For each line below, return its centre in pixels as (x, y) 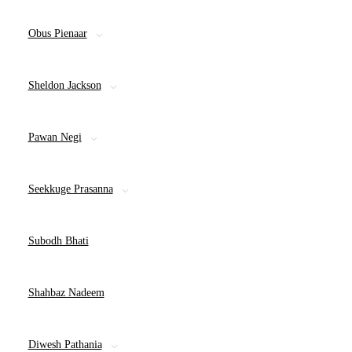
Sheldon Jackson (64, 85)
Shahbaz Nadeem (66, 293)
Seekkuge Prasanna (70, 189)
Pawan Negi (55, 137)
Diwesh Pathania (65, 345)
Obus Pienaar (57, 33)
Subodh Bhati (58, 241)
